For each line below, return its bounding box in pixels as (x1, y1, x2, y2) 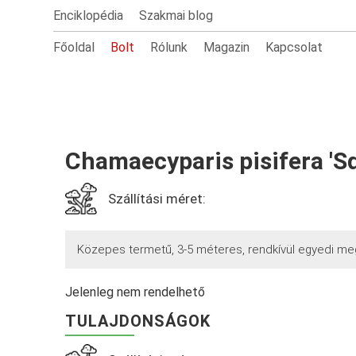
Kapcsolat (265, 40, 323, 55)
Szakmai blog (139, 8, 214, 23)
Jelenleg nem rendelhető (65, 284, 206, 300)
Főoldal (53, 40, 95, 55)
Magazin (203, 40, 250, 55)
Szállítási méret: (108, 191, 207, 207)
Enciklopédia (53, 8, 124, 23)
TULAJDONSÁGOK (65, 311, 211, 331)
